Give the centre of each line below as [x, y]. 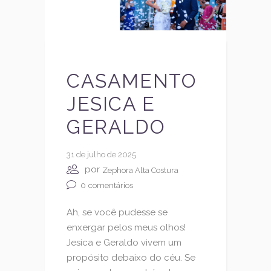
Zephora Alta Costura [140, 170]
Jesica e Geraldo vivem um [124, 243]
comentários [111, 185]
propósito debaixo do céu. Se [131, 258]
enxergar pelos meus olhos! [126, 228]
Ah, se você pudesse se [117, 213]
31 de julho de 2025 [101, 155]
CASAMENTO [132, 81]
